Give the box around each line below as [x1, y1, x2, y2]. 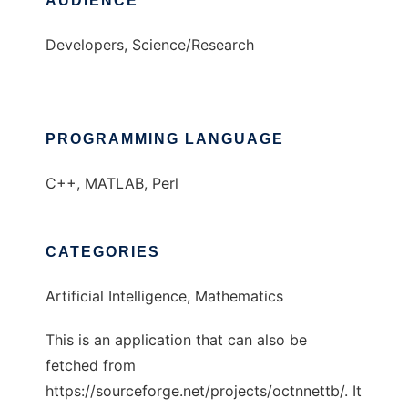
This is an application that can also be [46, 331, 307, 350]
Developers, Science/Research [46, 36, 254, 55]
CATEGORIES [46, 244, 160, 260]
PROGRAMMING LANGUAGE [46, 131, 284, 148]
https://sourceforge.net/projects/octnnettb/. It [46, 382, 362, 401]
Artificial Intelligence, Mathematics [46, 287, 283, 306]
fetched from [46, 356, 136, 375]
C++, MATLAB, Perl [46, 174, 178, 193]
